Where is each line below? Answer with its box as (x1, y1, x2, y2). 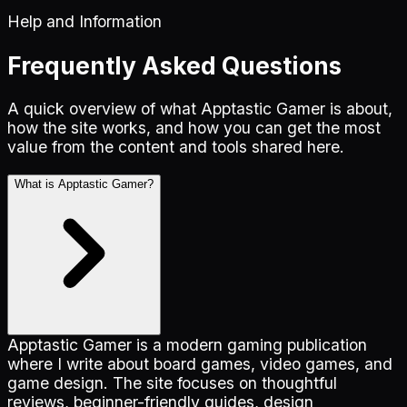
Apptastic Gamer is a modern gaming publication (7, 335, 367, 355)
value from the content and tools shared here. (7, 137, 344, 157)
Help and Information (7, 11, 162, 31)
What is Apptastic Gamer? (15, 177, 154, 192)
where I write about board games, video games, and (7, 354, 392, 374)
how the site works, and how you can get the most (7, 118, 381, 138)
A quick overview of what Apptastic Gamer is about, (7, 99, 392, 119)
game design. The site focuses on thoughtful (7, 373, 337, 393)
